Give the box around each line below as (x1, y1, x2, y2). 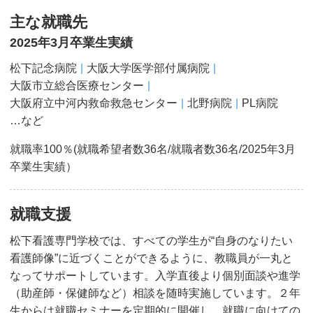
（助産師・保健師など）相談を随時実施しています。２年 (10, 286, 300, 299)
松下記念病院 (10, 61, 77, 74)
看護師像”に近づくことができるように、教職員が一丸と (10, 252, 293, 264)
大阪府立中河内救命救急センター (10, 96, 177, 109)
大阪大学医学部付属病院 (87, 61, 210, 74)
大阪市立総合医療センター (10, 79, 144, 92)
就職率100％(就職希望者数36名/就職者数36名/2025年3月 (10, 143, 296, 155)
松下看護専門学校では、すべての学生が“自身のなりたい (10, 234, 293, 247)
